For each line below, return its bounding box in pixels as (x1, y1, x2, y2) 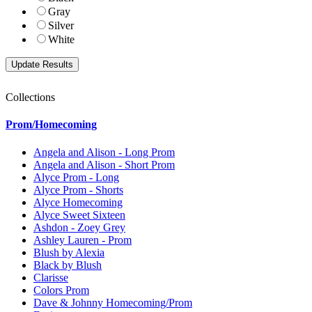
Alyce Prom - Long (33, 171, 119, 183)
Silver (48, 19, 74, 32)
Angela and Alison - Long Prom (33, 146, 175, 158)
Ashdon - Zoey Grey (33, 221, 125, 233)
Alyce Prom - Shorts (33, 183, 123, 196)
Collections (6, 91, 55, 104)
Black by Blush (33, 258, 102, 271)
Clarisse (33, 271, 68, 283)
